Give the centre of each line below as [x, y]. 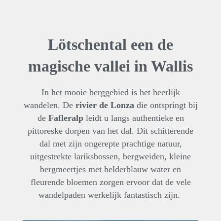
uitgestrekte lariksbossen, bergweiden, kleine [110, 156]
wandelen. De [48, 105]
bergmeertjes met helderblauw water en [110, 169]
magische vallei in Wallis [110, 66]
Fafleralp [66, 118]
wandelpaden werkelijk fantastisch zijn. [110, 195]
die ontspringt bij [166, 105]
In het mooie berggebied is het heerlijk [110, 92]
